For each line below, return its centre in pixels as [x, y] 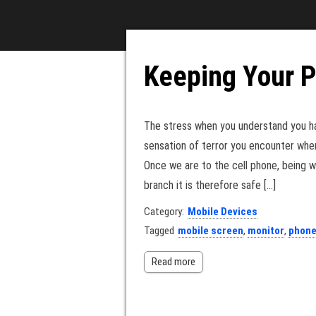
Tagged [159, 231]
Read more [174, 262]
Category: [164, 212]
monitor [266, 231]
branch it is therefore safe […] [210, 185]
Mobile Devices [223, 212]
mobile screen [211, 231]
